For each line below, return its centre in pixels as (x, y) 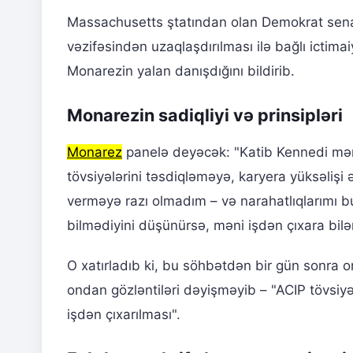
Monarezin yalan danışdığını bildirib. (181, 71)
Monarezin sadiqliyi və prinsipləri (205, 115)
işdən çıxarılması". (124, 315)
